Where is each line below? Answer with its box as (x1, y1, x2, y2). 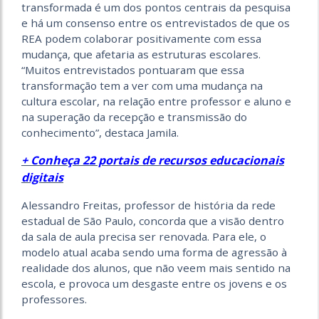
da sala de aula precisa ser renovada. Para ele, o (21, 229, 266, 244)
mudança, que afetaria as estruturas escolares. (21, 47, 261, 62)
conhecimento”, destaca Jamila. (21, 125, 179, 140)
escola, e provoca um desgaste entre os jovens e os (21, 276, 287, 291)
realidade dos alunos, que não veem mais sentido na (21, 261, 291, 276)
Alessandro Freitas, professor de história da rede (21, 198, 276, 213)
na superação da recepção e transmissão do (21, 110, 247, 125)
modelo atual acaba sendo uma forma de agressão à (21, 245, 287, 260)
